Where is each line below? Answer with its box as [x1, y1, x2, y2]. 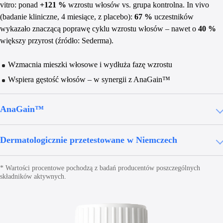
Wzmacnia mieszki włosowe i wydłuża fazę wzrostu [8, 60, 172, 69]
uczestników [152, 12, 194, 21]
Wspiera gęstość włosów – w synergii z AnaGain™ [8, 75, 170, 84]
